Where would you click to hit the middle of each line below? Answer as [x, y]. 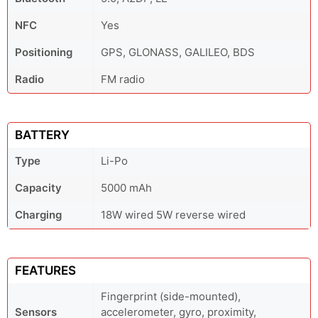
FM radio [123, 79]
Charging [38, 215]
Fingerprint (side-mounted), [171, 296]
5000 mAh [126, 188]
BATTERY [42, 135]
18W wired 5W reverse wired [173, 215]
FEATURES [45, 270]
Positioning [44, 52]
